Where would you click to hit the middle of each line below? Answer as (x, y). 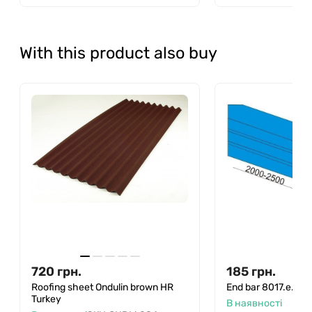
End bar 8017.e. (260, 287)
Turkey (46, 299)
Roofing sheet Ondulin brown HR (102, 287)
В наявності (254, 303)
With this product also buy (118, 53)
